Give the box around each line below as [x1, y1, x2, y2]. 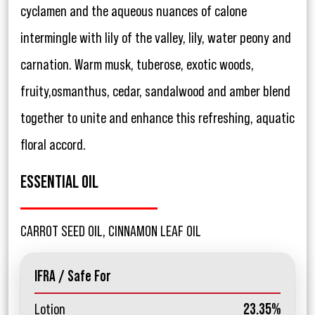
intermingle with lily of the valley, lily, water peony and [20, 30, 291, 46]
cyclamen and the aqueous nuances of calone [20, 4, 247, 20]
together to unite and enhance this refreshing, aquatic [20, 110, 295, 127]
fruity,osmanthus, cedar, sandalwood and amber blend [20, 84, 290, 100]
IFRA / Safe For [34, 269, 111, 285]
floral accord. [20, 137, 86, 153]
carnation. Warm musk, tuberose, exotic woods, [20, 57, 254, 73]
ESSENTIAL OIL [20, 174, 98, 192]
